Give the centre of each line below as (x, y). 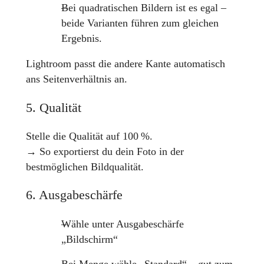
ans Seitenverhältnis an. (76, 79)
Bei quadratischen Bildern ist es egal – (143, 7)
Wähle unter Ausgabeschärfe (122, 224)
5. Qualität (53, 107)
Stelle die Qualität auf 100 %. (89, 136)
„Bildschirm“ (89, 239)
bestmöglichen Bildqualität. (85, 166)
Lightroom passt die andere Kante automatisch (125, 64)
